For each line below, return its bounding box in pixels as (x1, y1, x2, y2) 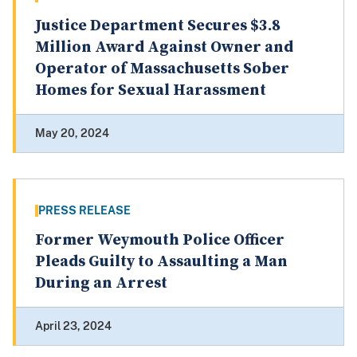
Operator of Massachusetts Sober (35, 59, 289, 80)
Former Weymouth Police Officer (35, 230, 284, 251)
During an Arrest (35, 273, 167, 294)
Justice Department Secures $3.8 (35, 16, 280, 37)
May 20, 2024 (35, 127, 109, 140)
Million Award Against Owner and (35, 37, 293, 58)
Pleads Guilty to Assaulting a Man (35, 252, 288, 273)
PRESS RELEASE (38, 204, 131, 218)
